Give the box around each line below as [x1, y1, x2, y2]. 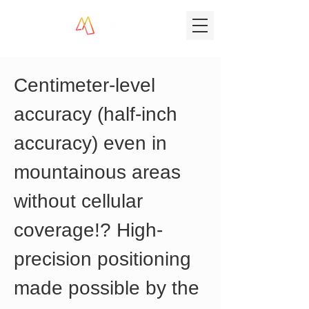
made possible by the [14, 277, 205, 299]
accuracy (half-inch [14, 103, 183, 125]
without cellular [14, 190, 148, 212]
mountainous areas [14, 161, 186, 183]
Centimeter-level [14, 74, 161, 96]
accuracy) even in [14, 132, 172, 154]
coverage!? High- [14, 219, 163, 241]
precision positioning [14, 248, 197, 270]
